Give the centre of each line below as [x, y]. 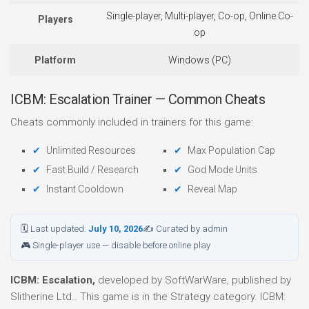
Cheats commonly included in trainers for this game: [132, 122]
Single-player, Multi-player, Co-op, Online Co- [199, 16]
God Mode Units [222, 170]
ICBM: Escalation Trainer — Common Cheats [138, 99]
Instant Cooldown [85, 189]
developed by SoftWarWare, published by [193, 280]
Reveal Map [212, 189]
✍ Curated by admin [185, 229]
